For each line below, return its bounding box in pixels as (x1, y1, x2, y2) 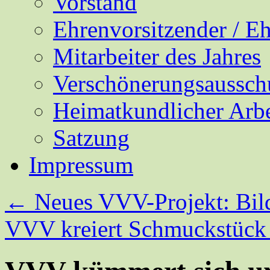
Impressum (29, 152, 133, 178)
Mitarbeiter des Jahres (53, 43, 261, 69)
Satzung (53, 125, 130, 151)
